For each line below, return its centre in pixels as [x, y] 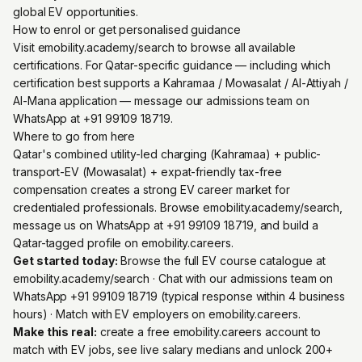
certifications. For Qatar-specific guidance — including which [172, 65]
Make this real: [55, 332]
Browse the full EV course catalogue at [221, 261]
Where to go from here [74, 136]
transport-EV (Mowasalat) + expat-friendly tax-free [148, 172]
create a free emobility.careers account [204, 332]
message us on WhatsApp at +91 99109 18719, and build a [166, 225]
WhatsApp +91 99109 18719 [86, 296]
